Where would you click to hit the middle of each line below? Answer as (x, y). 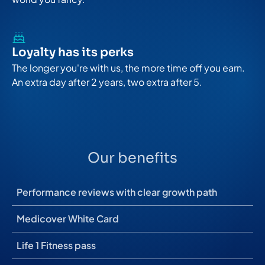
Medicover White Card (68, 218)
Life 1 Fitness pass (56, 245)
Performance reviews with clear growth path (117, 192)
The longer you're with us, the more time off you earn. (128, 67)
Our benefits (132, 158)
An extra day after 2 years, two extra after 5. (107, 82)
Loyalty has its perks (73, 52)
